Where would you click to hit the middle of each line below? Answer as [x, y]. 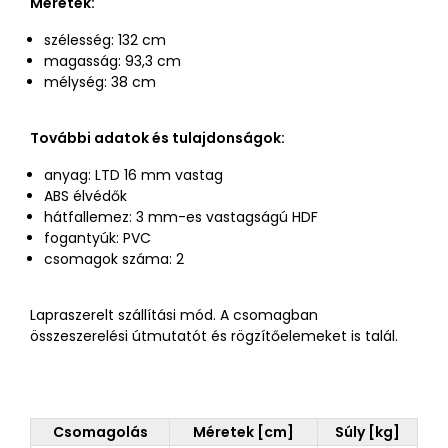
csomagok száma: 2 [114, 259]
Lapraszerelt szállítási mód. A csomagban [174, 315]
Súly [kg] [367, 432]
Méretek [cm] [243, 432]
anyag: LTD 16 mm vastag [133, 175]
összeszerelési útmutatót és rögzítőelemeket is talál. [214, 336]
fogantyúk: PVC [97, 238]
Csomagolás [100, 432]
